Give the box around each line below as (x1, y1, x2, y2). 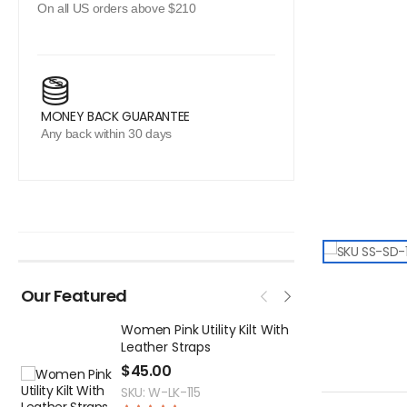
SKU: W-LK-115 (121, 383, 201, 402)
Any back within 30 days (41, 126, 172, 141)
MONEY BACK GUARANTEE (41, 107, 190, 125)
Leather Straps (121, 338, 212, 356)
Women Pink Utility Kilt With (121, 321, 290, 339)
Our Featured (21, 284, 127, 307)
